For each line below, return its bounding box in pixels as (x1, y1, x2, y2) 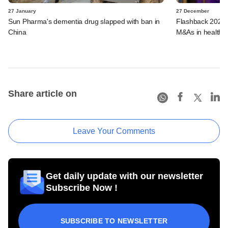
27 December (176, 8, 209, 14)
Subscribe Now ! (46, 182, 118, 193)
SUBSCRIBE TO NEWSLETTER (60, 216, 168, 225)
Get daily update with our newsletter (46, 170, 203, 181)
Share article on (8, 88, 77, 99)
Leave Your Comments (73, 126, 155, 135)
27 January (8, 8, 36, 14)
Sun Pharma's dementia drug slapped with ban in (8, 17, 160, 25)
